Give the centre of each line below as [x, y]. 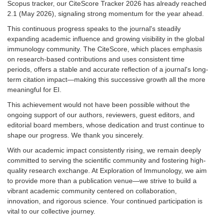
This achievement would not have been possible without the [99, 105]
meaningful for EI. [34, 90]
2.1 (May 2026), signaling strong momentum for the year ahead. [106, 14]
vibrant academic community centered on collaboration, [92, 191]
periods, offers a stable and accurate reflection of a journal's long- [108, 70]
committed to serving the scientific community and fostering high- [107, 161]
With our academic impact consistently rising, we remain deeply [104, 150]
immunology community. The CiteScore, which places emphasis [105, 49]
